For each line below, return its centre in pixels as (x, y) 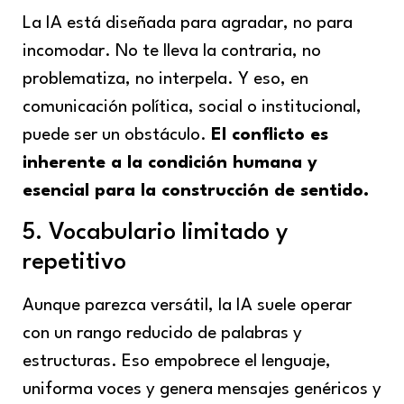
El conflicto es (270, 135)
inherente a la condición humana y (170, 163)
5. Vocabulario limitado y (155, 233)
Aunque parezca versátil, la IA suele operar (187, 306)
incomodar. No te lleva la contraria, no (172, 51)
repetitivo (74, 263)
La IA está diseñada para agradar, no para (188, 23)
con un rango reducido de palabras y (162, 334)
